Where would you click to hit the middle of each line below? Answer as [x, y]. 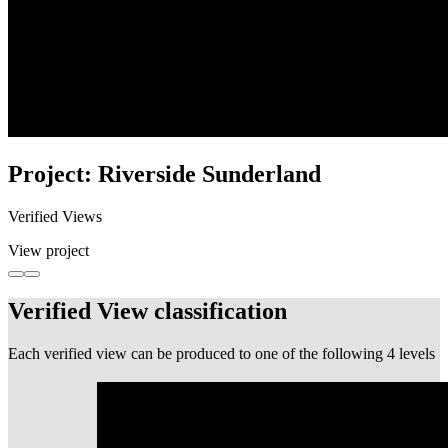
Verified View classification [147, 310]
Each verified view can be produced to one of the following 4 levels [221, 353]
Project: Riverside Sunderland [164, 174]
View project [48, 251]
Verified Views [55, 217]
